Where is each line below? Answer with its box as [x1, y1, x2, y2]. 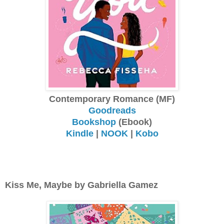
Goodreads [88, 105, 136, 115]
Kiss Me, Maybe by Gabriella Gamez [5, 179, 158, 190]
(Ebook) [116, 116, 152, 127]
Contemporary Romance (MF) [49, 93, 175, 104]
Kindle [65, 128, 93, 138]
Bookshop [72, 116, 116, 127]
